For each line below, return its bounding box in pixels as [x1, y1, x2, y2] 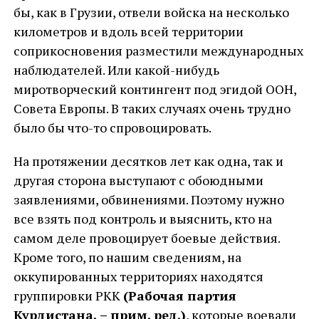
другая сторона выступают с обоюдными [13, 172, 263, 189]
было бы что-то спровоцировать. [13, 119, 211, 136]
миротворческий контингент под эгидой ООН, [13, 80, 296, 98]
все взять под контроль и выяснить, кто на [13, 210, 272, 227]
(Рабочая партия [122, 287, 236, 304]
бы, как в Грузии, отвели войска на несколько [13, 4, 289, 21]
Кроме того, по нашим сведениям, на [13, 249, 241, 266]
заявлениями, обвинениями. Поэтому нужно [13, 191, 284, 208]
